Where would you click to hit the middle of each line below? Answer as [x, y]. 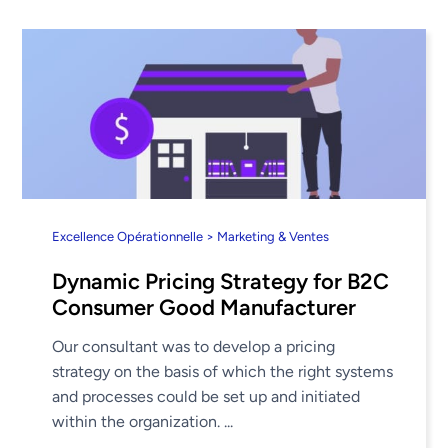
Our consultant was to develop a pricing [194, 346]
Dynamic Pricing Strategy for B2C [221, 281]
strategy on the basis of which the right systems [223, 371]
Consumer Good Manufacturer [204, 307]
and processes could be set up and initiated [206, 396]
